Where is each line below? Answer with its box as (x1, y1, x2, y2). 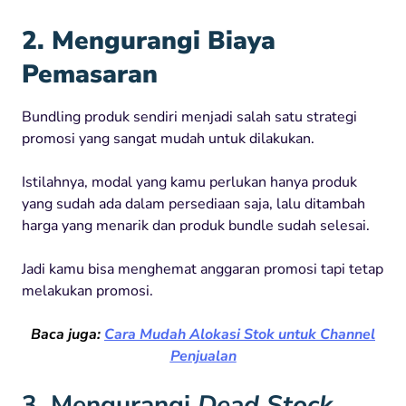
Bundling (22, 106, 84, 127)
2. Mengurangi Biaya (22, 23, 275, 58)
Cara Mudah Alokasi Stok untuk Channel (104, 324, 375, 344)
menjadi (181, 106, 233, 127)
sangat (113, 128, 157, 149)
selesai (320, 215, 366, 236)
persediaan (169, 193, 240, 214)
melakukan (22, 280, 92, 301)
